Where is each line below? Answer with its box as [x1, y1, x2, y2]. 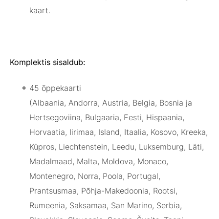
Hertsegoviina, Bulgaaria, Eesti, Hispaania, [29, 112, 184, 123]
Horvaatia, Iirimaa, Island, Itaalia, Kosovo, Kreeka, [29, 127, 208, 137]
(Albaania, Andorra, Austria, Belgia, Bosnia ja [29, 98, 192, 108]
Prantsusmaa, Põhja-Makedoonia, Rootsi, [29, 186, 177, 196]
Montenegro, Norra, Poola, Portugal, [29, 171, 160, 181]
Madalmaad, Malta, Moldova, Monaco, [29, 156, 168, 167]
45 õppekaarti [29, 83, 81, 93]
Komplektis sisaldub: [10, 57, 85, 67]
